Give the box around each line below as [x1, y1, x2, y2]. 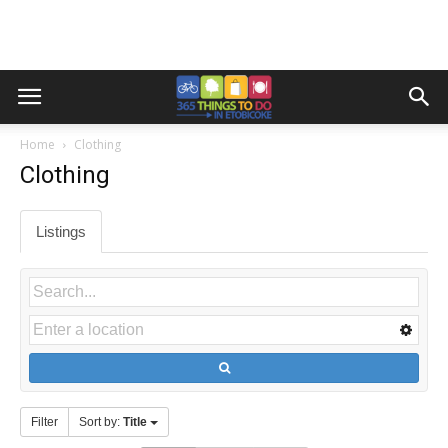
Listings [36, 223, 86, 240]
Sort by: [79, 415, 123, 429]
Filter [31, 415, 58, 429]
